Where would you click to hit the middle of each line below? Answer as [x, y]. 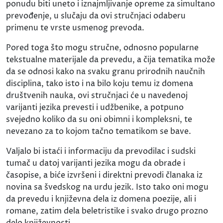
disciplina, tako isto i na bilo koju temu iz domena [100, 83]
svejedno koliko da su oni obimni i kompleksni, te [99, 119]
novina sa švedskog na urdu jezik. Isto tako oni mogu [107, 187]
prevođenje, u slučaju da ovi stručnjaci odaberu [96, 16]
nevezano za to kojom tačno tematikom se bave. [99, 131]
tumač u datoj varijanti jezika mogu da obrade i [96, 163]
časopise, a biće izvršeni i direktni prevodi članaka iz [104, 175]
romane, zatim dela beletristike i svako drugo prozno [107, 211]
